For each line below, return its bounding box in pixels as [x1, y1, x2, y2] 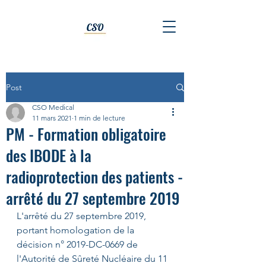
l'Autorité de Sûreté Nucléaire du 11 [17, 253, 170, 264]
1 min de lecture [74, 113, 125, 122]
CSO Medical [32, 103, 74, 112]
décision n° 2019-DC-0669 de [17, 239, 140, 250]
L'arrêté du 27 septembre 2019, [17, 210, 148, 221]
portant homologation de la [17, 224, 137, 236]
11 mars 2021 [32, 113, 72, 122]
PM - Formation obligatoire [6, 122, 166, 145]
